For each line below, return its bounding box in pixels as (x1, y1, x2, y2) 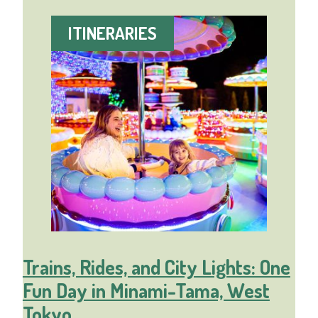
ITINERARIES (67, 22, 157, 45)
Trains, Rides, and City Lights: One (22, 254, 290, 280)
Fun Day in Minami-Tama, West (22, 278, 270, 304)
